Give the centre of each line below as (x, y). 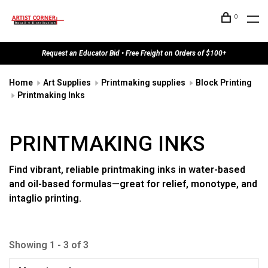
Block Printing (224, 83)
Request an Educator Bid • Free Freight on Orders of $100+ (134, 53)
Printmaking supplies (143, 83)
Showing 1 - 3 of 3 (49, 245)
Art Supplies (67, 83)
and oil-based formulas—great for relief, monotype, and (133, 184)
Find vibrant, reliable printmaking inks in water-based (127, 170)
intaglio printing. (45, 198)
